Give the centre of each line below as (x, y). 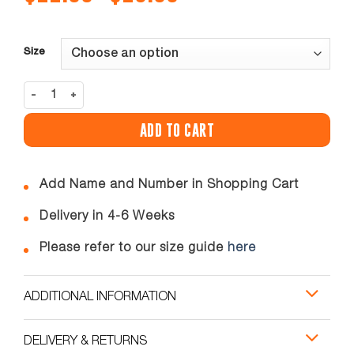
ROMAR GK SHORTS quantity (89, 88)
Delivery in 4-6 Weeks (107, 216)
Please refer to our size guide (134, 248)
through (206, 33)
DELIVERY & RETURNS (85, 341)
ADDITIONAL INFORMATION (100, 297)
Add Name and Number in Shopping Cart (169, 185)
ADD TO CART (177, 130)
